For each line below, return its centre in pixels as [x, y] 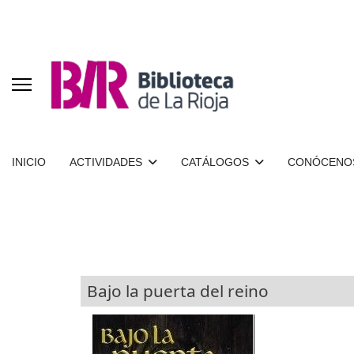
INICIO [29, 162]
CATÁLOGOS [215, 162]
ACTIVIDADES [106, 162]
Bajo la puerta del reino [178, 290]
